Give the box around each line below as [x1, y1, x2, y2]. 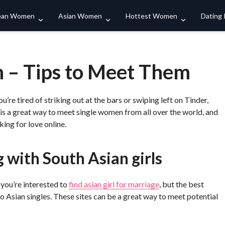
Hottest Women [126, 11, 177, 20]
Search [179, 11, 206, 20]
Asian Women [58, 11, 102, 20]
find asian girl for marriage [69, 179, 159, 189]
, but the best [159, 179, 204, 189]
